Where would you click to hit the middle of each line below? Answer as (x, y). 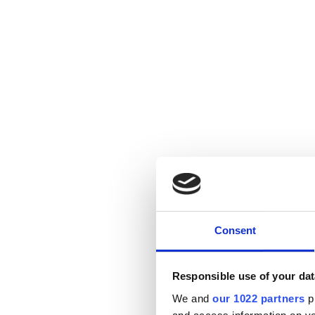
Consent (235, 230)
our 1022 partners (259, 298)
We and (192, 298)
